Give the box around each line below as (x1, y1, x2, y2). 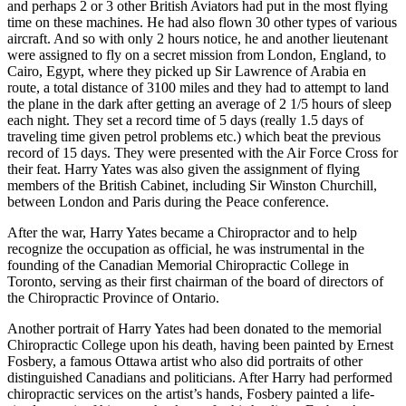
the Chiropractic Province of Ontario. (7, 289, 219, 305)
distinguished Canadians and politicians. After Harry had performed (7, 369, 392, 385)
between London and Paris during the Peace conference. (7, 193, 329, 209)
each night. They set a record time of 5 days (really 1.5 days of (7, 111, 363, 128)
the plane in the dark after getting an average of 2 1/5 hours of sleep (7, 95, 391, 111)
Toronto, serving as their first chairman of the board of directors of (7, 273, 383, 289)
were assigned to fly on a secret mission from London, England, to (7, 46, 386, 63)
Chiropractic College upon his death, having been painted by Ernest (7, 336, 393, 353)
